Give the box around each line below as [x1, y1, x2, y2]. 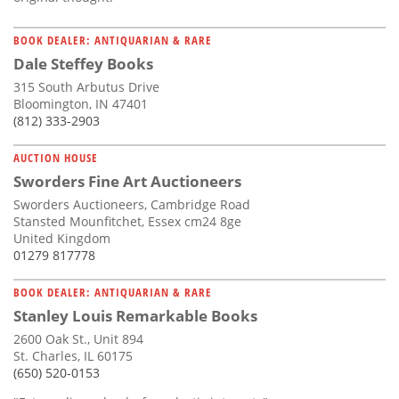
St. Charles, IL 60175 [13, 347, 133, 365]
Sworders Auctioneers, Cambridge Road [13, 196, 250, 214]
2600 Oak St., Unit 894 [13, 330, 143, 348]
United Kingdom [13, 230, 110, 248]
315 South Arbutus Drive [13, 78, 159, 96]
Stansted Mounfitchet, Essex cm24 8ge [13, 213, 241, 231]
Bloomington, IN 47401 [13, 95, 148, 113]
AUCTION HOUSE [13, 150, 98, 167]
